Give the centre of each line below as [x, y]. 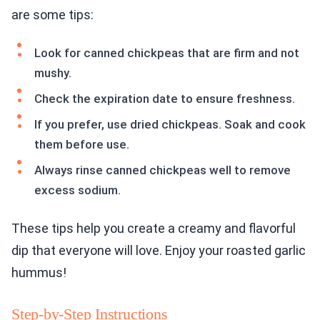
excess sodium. [77, 190]
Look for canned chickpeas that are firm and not [167, 53]
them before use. [82, 145]
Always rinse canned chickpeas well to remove [162, 170]
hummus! [39, 273]
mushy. [53, 73]
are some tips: [52, 15]
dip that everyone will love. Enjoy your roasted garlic [159, 251]
